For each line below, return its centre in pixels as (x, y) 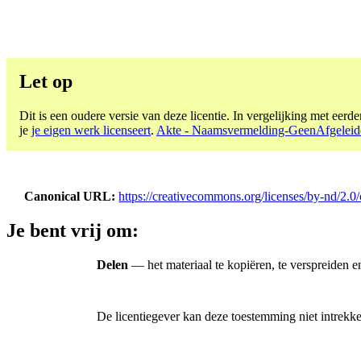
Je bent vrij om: (73, 231)
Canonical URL (68, 196)
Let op (46, 81)
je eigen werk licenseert (91, 130)
